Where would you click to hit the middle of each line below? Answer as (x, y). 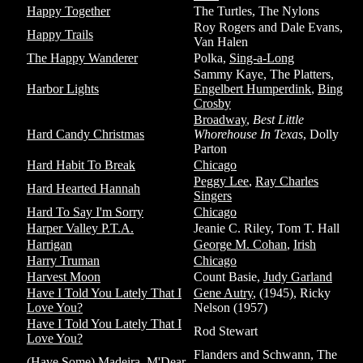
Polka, (211, 58)
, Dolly (321, 134)
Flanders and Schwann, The (265, 354)
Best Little (278, 120)
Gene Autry (223, 293)
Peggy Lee (221, 181)
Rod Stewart (226, 331)
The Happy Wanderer (82, 58)
